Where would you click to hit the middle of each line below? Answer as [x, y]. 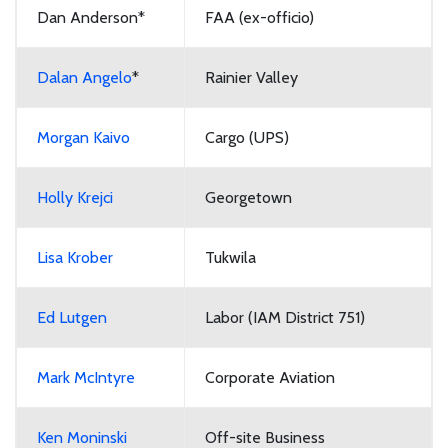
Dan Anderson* [91, 17]
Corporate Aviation [270, 377]
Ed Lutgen [72, 317]
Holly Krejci [75, 197]
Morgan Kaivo [83, 137]
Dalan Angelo [84, 77]
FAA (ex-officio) [259, 17]
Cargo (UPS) [247, 137]
